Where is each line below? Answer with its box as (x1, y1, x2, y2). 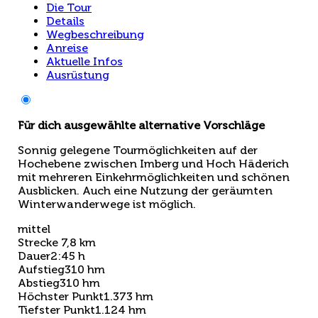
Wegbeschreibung (46, 27, 144, 41)
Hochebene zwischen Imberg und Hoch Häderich (18, 156, 289, 170)
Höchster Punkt (18, 289, 104, 303)
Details (46, 13, 84, 28)
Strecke (18, 235, 58, 249)
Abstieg (18, 275, 60, 290)
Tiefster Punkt (18, 302, 95, 317)
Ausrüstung (46, 67, 109, 82)
